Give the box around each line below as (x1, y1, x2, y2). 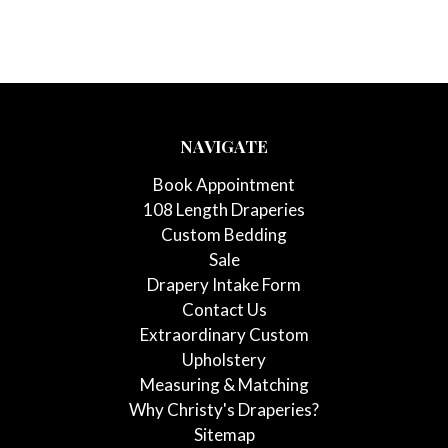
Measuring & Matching (139, 374, 309, 396)
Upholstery (182, 349, 266, 371)
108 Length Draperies (143, 199, 305, 221)
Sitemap (193, 424, 255, 446)
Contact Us (181, 299, 267, 321)
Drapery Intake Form (147, 274, 301, 296)
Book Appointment (153, 174, 295, 196)
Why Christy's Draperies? (129, 399, 319, 421)
